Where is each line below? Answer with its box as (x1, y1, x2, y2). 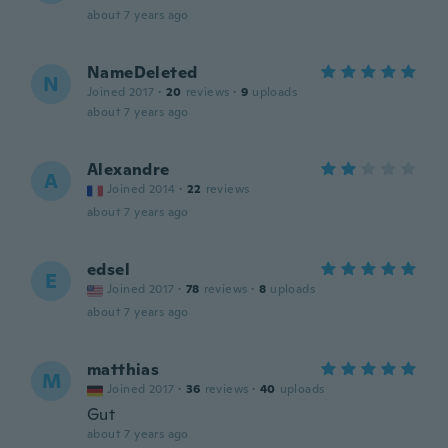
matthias (87, 359, 160, 380)
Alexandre (87, 159, 170, 180)
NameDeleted (87, 62, 198, 83)
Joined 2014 (107, 181, 176, 197)
